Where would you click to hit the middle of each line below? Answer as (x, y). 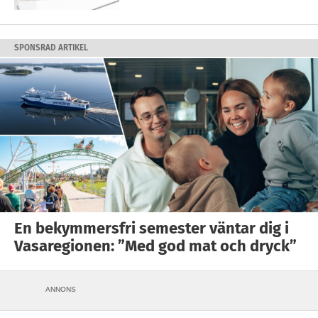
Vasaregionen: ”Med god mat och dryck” (155, 246)
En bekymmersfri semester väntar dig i (152, 228)
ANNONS (61, 289)
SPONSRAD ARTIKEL (51, 47)
